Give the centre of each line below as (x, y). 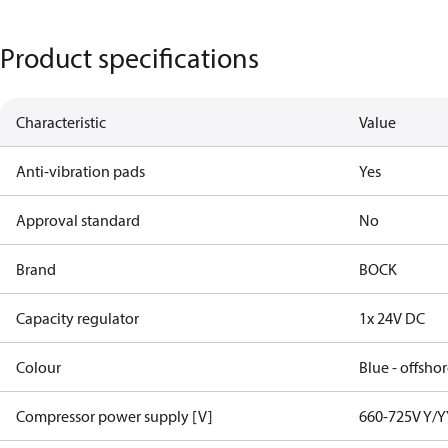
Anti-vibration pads (80, 171)
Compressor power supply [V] (114, 416)
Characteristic (61, 122)
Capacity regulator (77, 318)
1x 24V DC (392, 318)
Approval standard (78, 220)
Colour (38, 367)
